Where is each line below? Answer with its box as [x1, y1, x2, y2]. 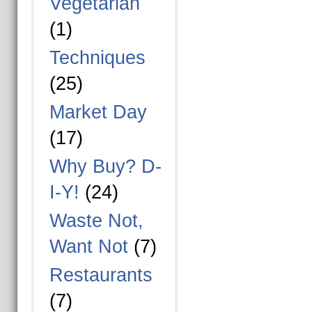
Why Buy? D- [49, 156, 162, 177]
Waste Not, [49, 210, 143, 231]
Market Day [49, 102, 147, 123]
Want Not [49, 236, 128, 257]
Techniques [49, 47, 146, 68]
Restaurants [49, 265, 153, 286]
